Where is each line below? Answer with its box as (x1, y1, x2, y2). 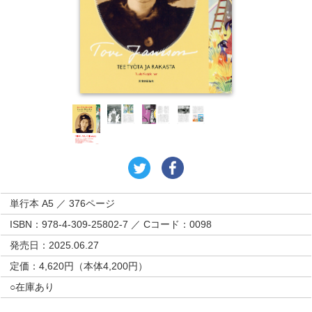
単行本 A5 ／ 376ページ (10, 197, 116, 209)
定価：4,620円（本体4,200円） (10, 260, 148, 272)
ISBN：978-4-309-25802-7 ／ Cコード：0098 (10, 218, 212, 230)
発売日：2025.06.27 (10, 239, 100, 251)
